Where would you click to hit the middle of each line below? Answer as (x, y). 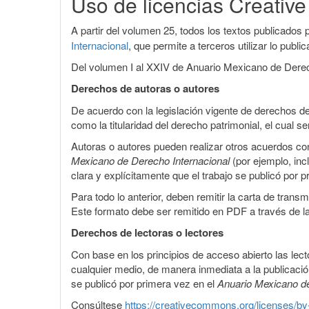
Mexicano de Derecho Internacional (152, 160)
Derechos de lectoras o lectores (147, 232)
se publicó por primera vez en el (144, 283)
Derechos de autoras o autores (145, 88)
